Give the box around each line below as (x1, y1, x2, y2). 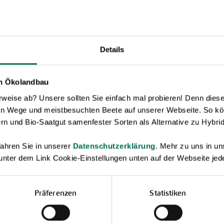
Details (99, 44, 124, 53)
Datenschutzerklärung (72, 141, 155, 150)
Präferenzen (34, 187, 77, 197)
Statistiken (149, 187, 186, 197)
